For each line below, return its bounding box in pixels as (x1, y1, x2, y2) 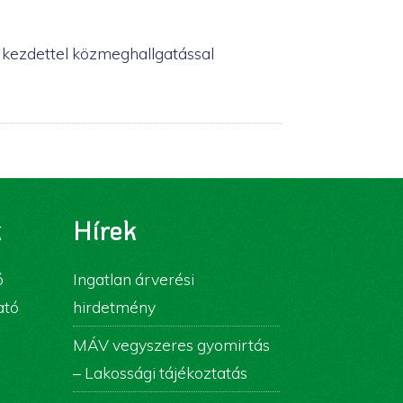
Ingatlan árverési (73, 269, 194, 289)
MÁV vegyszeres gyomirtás (73, 335, 270, 354)
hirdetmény (73, 297, 156, 317)
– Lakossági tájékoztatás (73, 363, 247, 382)
